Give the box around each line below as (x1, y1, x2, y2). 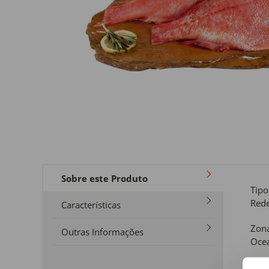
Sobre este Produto (61, 172, 148, 184)
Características (61, 198, 121, 211)
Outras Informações (61, 225, 144, 238)
